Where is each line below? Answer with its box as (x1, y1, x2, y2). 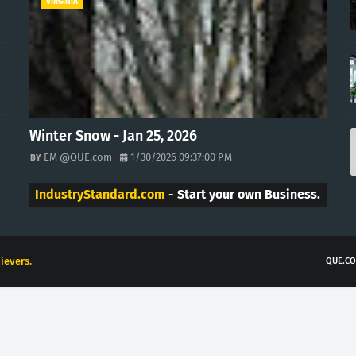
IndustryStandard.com (35, 186, 166, 202)
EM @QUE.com (44, 150, 113, 163)
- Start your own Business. (165, 186, 321, 202)
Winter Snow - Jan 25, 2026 (29, 126, 198, 145)
